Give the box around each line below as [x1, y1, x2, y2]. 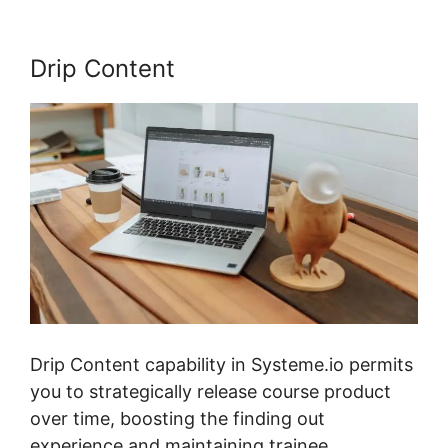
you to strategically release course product [30, 380, 391, 402]
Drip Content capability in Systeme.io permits [30, 353, 413, 375]
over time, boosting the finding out [30, 407, 325, 429]
